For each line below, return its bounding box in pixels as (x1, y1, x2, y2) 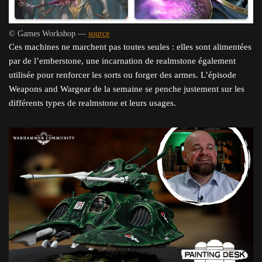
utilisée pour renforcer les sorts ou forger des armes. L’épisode (9, 70, 236, 80)
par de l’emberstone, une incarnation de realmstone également (9, 56, 236, 66)
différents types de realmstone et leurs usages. (9, 98, 176, 108)
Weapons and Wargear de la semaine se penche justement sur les (9, 84, 244, 94)
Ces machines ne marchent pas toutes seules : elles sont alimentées (9, 42, 251, 52)
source (88, 29, 109, 39)
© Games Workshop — (9, 29, 88, 39)
